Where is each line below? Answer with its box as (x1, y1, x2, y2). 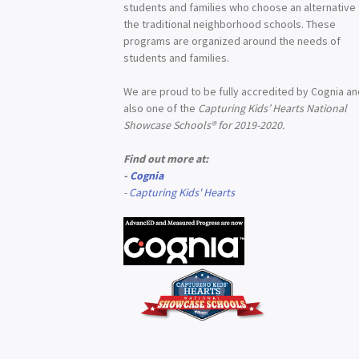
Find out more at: (123, 151, 209, 166)
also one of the (123, 101, 199, 115)
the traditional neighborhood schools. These (123, 17, 337, 31)
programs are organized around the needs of (123, 34, 341, 48)
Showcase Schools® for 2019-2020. (123, 118, 285, 132)
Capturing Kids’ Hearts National (198, 101, 348, 115)
